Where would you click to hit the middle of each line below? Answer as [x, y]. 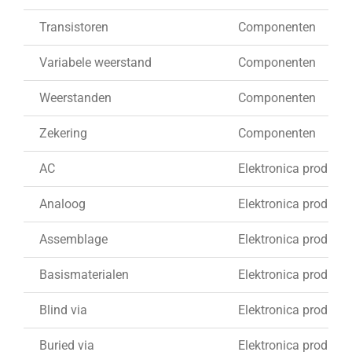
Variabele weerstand [95, 62]
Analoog [62, 203]
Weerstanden [75, 97]
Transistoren [74, 27]
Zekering [63, 133]
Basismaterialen [84, 274]
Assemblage [73, 239]
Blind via [63, 310]
